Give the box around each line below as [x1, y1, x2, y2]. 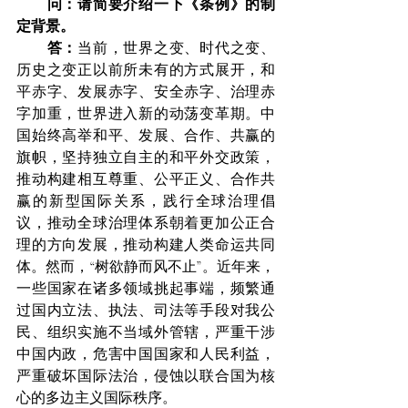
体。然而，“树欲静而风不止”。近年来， [16, 258, 275, 276]
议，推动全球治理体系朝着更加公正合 [16, 214, 275, 232]
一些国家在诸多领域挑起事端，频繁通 [16, 280, 275, 298]
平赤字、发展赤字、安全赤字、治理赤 [16, 83, 275, 101]
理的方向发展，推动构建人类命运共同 [16, 236, 275, 254]
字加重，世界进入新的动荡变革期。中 [16, 105, 275, 123]
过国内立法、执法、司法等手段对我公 [16, 301, 275, 320]
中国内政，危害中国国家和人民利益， [16, 345, 275, 363]
